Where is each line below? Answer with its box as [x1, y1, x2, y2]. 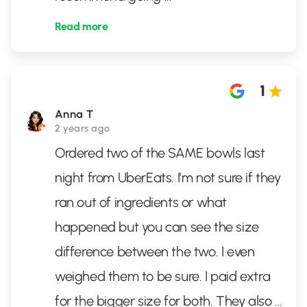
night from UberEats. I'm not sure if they [55, 169, 281, 186]
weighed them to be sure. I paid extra [55, 268, 271, 284]
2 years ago [55, 123, 110, 134]
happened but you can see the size [55, 219, 259, 235]
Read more [55, 20, 108, 33]
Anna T [55, 108, 94, 121]
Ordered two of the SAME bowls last [55, 145, 265, 161]
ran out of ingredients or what [55, 194, 228, 210]
